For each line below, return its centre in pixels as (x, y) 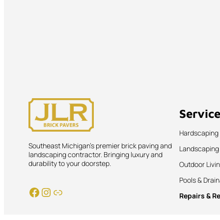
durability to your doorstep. (70, 163)
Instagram (45, 192)
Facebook (31, 192)
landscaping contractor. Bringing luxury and (96, 154)
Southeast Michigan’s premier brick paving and (100, 145)
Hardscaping (199, 133)
